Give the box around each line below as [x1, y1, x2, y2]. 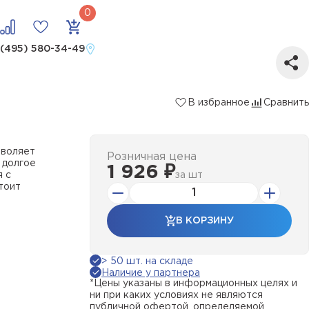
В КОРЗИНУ [176, 216, 234, 225]
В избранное [188, 98, 250, 107]
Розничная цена [107, 152, 197, 162]
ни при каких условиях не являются [90, 291, 263, 299]
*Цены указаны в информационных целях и [90, 279, 297, 288]
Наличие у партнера [101, 269, 200, 277]
